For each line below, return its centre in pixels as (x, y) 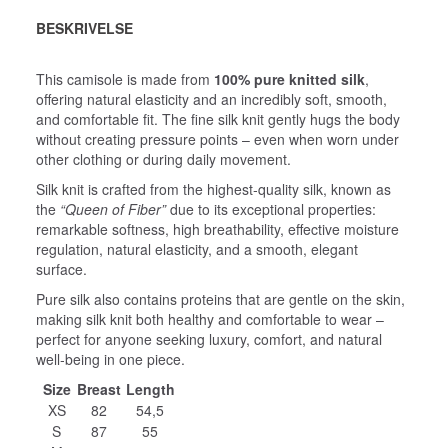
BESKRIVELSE (84, 27)
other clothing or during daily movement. (163, 158)
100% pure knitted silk (289, 78)
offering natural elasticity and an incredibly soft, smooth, (211, 98)
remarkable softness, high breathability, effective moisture (217, 228)
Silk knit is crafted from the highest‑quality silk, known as (213, 188)
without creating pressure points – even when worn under (217, 138)
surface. (61, 268)
